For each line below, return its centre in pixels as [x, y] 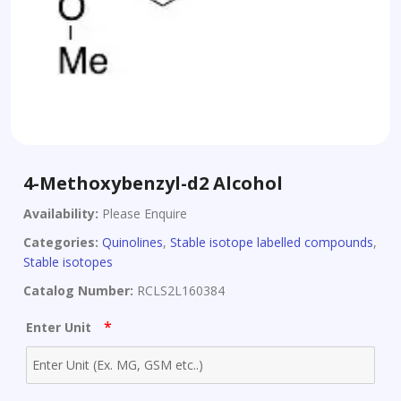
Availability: [61, 214]
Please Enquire [143, 214]
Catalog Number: [78, 291]
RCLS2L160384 [179, 291]
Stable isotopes [68, 262]
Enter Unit [60, 328]
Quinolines [132, 243]
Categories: [61, 243]
